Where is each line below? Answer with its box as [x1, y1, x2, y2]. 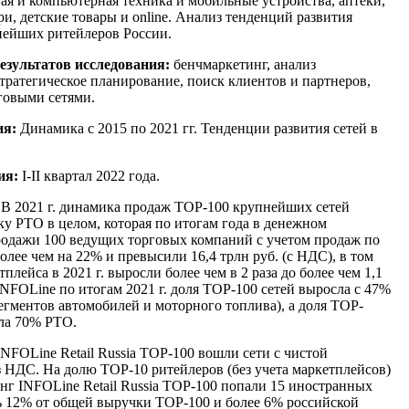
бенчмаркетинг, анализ [170, 56, 316, 72]
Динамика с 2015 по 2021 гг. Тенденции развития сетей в [16, 120, 378, 136]
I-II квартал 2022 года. [22, 167, 160, 184]
